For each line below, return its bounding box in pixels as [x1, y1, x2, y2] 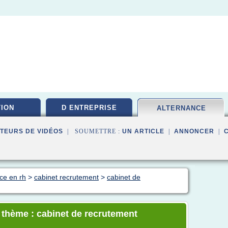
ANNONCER [174, 128, 214, 135]
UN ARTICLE [122, 128, 164, 135]
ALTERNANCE [156, 104, 206, 112]
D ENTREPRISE [61, 104, 117, 111]
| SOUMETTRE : [63, 128, 122, 135]
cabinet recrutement [34, 173, 99, 181]
